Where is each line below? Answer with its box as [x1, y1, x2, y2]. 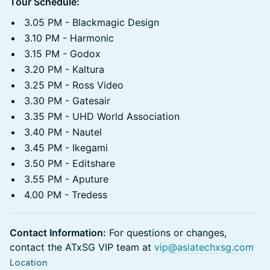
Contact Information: [10, 227, 106, 239]
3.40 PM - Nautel [24, 126, 102, 138]
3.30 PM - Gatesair [24, 95, 110, 107]
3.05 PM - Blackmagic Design [24, 16, 159, 28]
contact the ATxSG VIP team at [10, 241, 154, 253]
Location [10, 257, 47, 268]
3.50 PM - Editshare [24, 157, 115, 169]
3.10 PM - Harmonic [24, 32, 114, 44]
